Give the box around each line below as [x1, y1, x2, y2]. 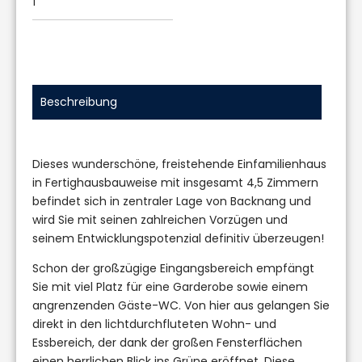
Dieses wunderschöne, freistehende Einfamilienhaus [32, 155, 326, 172]
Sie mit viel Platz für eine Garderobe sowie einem [32, 278, 308, 295]
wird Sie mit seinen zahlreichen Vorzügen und [32, 211, 288, 228]
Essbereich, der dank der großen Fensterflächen [32, 334, 302, 351]
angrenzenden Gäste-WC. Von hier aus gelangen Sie [32, 297, 330, 314]
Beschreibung [40, 93, 117, 110]
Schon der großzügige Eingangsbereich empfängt [32, 259, 314, 276]
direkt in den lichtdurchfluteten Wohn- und [32, 315, 276, 332]
